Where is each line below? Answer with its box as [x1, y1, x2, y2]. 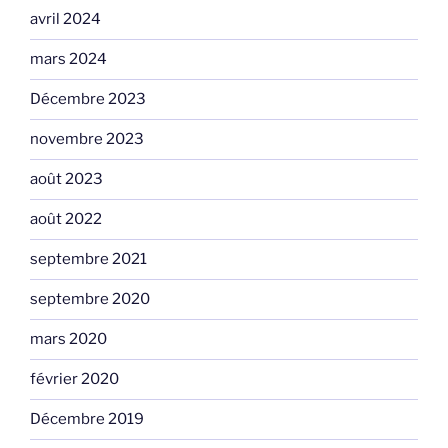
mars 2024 [30, 50, 107, 69]
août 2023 [30, 170, 103, 189]
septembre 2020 [30, 290, 150, 309]
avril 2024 [30, 10, 101, 29]
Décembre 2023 [30, 90, 146, 109]
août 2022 [30, 210, 102, 229]
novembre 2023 [30, 130, 144, 149]
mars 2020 [30, 330, 107, 349]
